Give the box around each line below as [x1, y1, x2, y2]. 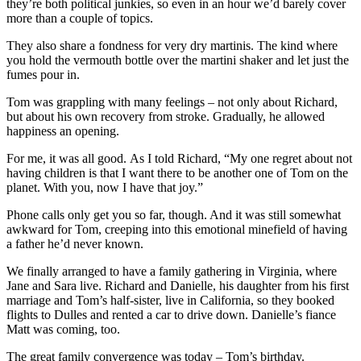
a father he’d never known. [6, 236, 143, 251]
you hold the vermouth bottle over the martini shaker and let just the [6, 52, 349, 67]
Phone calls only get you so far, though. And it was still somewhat [6, 207, 341, 222]
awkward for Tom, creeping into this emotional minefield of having [6, 222, 347, 236]
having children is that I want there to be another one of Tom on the [6, 165, 348, 180]
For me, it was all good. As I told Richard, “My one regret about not [6, 151, 352, 165]
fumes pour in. [6, 67, 80, 81]
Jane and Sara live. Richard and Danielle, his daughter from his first [6, 278, 349, 293]
